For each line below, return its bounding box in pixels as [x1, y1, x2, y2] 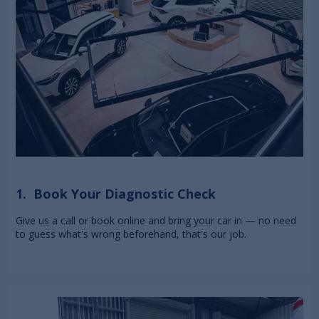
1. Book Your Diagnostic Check [16, 184, 216, 202]
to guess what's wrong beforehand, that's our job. [16, 226, 246, 241]
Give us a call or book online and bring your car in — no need [16, 213, 296, 227]
